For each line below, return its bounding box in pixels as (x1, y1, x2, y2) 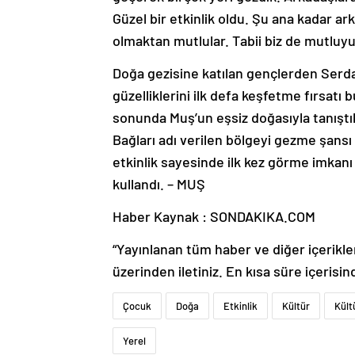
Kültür (282, 300, 310, 313)
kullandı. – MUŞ (113, 175, 205, 193)
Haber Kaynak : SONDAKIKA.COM (113, 208, 315, 226)
